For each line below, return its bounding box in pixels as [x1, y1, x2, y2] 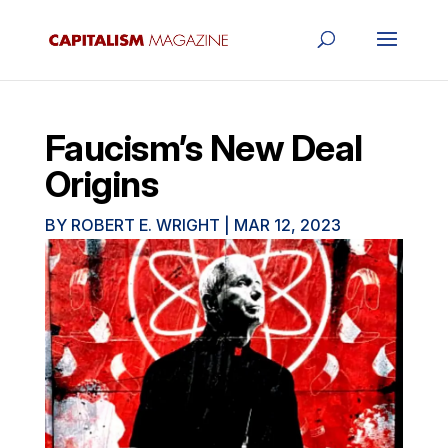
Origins [44, 162, 159, 206]
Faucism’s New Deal [44, 126, 363, 170]
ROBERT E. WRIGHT [70, 215, 220, 235]
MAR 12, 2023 [233, 215, 341, 235]
